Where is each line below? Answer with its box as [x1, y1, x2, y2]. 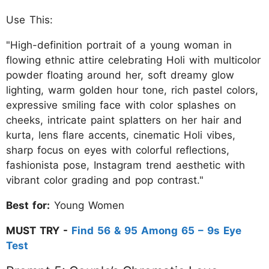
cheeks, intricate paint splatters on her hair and [6, 113, 242, 126]
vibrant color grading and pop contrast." [6, 174, 204, 186]
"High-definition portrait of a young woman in [6, 38, 232, 51]
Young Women [50, 199, 124, 211]
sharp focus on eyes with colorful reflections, [6, 144, 229, 156]
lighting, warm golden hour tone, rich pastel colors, [6, 83, 258, 96]
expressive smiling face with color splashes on [6, 98, 236, 111]
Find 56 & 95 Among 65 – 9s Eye [71, 224, 241, 237]
